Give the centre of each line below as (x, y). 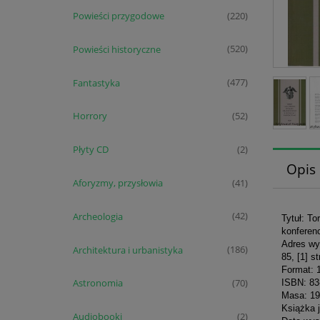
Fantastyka (96, 82)
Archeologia (97, 216)
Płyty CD (90, 150)
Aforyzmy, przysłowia (117, 182)
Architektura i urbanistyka (127, 250)
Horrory (90, 116)
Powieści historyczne (116, 49)
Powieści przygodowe (118, 16)
